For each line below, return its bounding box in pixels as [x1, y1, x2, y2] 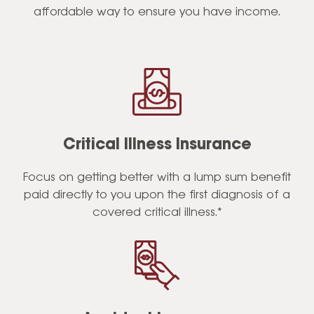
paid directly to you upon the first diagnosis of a [24, 189, 290, 203]
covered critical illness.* [92, 206, 222, 220]
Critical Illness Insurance [62, 137, 252, 154]
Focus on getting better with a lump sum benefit [23, 171, 291, 185]
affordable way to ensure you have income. [34, 6, 280, 20]
